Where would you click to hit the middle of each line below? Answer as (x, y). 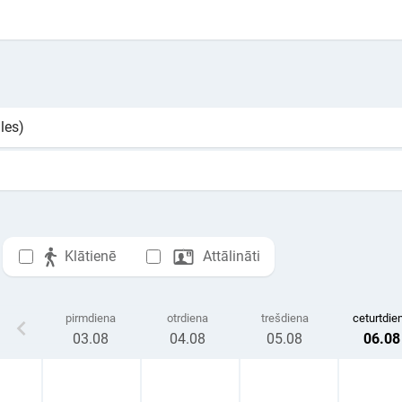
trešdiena (284, 318)
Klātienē (90, 256)
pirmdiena (91, 318)
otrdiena (188, 318)
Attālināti (232, 256)
